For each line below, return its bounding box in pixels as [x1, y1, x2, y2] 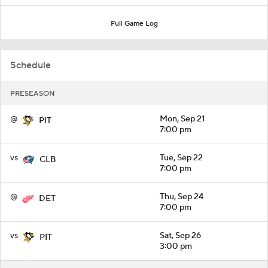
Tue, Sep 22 [160, 152, 203, 163]
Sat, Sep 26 [160, 230, 201, 241]
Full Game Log [110, 19, 158, 28]
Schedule [10, 59, 51, 71]
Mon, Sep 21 [160, 113, 205, 124]
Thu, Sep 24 [160, 191, 203, 202]
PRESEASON [10, 89, 55, 98]
